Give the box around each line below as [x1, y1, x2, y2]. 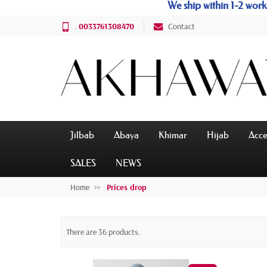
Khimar [159, 129, 187, 141]
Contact [168, 20, 195, 32]
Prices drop [107, 182, 147, 193]
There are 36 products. [66, 226, 140, 238]
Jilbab [70, 129, 94, 141]
